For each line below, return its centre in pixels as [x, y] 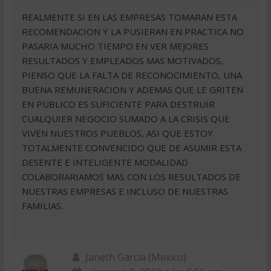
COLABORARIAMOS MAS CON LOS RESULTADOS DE [131, 177]
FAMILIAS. [42, 206]
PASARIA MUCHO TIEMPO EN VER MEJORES [115, 46]
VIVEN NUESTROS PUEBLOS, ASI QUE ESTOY [117, 133]
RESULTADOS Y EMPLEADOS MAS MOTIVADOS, [122, 60]
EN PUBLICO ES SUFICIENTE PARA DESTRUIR [118, 104]
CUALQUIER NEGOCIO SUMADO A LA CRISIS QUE [126, 119]
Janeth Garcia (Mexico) [135, 257]
